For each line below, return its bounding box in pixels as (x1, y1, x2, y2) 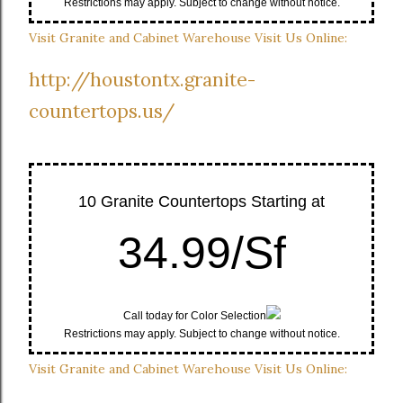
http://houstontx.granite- (29, 67, 255, 93)
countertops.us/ (29, 99, 175, 124)
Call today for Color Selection (122, 309, 266, 323)
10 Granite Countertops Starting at (78, 193, 325, 211)
